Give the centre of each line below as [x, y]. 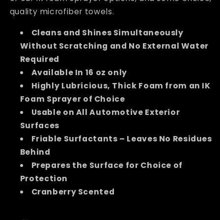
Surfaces [40, 125]
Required [40, 59]
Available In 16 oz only [79, 72]
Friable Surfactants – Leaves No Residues [122, 138]
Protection [44, 178]
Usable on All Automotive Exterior [106, 112]
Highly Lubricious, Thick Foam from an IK [121, 85]
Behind [35, 152]
